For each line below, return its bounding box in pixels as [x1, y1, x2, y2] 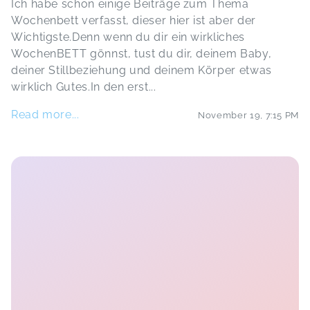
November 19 [198, 109, 261, 120]
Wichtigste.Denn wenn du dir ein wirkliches [11, 30, 245, 44]
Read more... [11, 108, 80, 121]
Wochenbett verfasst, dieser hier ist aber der [11, 14, 256, 27]
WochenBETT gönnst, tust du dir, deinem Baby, [11, 47, 272, 60]
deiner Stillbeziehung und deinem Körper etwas [11, 64, 272, 77]
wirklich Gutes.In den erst [11, 80, 149, 93]
